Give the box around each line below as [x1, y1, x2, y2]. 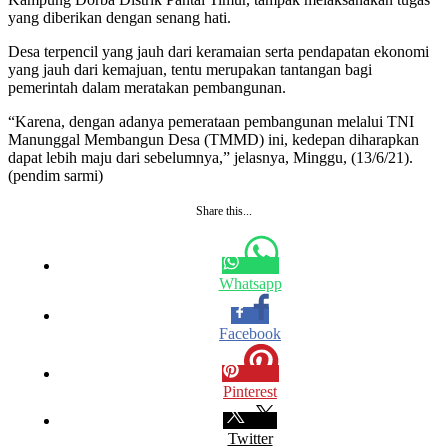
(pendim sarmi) [8, 166, 103, 184]
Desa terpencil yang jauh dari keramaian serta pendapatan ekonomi [8, 42, 429, 60]
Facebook [219, 324, 281, 342]
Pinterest [223, 382, 277, 400]
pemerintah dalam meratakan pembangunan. [8, 78, 286, 96]
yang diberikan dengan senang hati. [8, 8, 231, 26]
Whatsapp [218, 274, 282, 292]
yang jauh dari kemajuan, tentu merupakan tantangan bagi [8, 60, 372, 78]
